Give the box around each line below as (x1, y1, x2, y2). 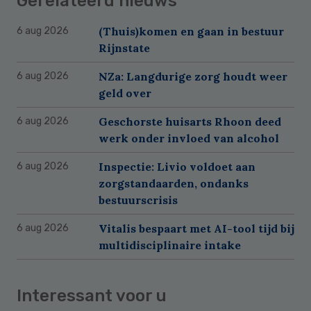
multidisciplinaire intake (99, 237, 241, 252)
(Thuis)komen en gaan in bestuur (99, 24, 284, 38)
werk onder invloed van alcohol (99, 131, 279, 145)
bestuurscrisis (99, 192, 178, 207)
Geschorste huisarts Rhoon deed (99, 114, 281, 128)
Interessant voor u (17, 285, 167, 305)
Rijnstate (99, 40, 150, 55)
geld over (99, 85, 151, 100)
